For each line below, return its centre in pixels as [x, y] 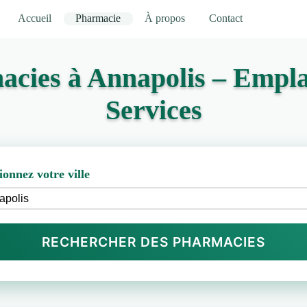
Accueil [35, 19]
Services [153, 110]
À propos [165, 19]
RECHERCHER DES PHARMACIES [153, 242]
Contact [226, 19]
